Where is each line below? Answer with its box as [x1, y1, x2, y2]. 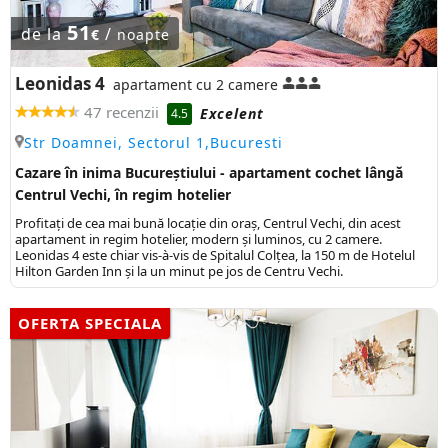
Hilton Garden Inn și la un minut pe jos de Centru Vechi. [15, 262, 343, 281]
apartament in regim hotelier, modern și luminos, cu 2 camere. [15, 230, 382, 249]
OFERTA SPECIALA [18, 313, 162, 334]
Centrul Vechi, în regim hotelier [15, 185, 231, 205]
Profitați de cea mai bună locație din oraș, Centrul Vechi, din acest [15, 214, 401, 233]
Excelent [200, 103, 264, 123]
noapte [116, 25, 170, 45]
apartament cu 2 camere [113, 75, 278, 95]
